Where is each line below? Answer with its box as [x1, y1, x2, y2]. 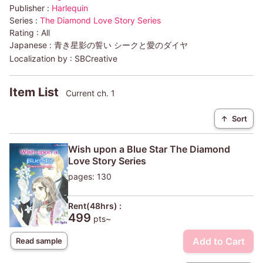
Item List [9, 85, 62, 100]
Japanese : [9, 40, 54, 50]
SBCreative [75, 53, 117, 64]
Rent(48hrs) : [68, 201, 122, 211]
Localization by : [9, 53, 75, 64]
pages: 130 [68, 171, 112, 182]
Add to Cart [192, 235, 245, 248]
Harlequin [52, 3, 88, 14]
